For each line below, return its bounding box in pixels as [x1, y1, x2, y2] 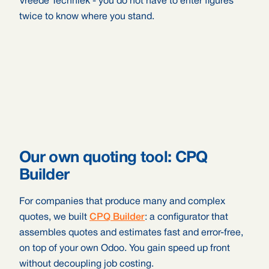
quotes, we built [19, 213, 89, 222]
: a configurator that [145, 213, 228, 222]
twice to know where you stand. [19, 13, 154, 21]
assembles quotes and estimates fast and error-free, [19, 229, 243, 237]
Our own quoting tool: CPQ [19, 151, 208, 165]
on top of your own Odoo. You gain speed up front [19, 244, 230, 253]
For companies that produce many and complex [19, 198, 225, 206]
